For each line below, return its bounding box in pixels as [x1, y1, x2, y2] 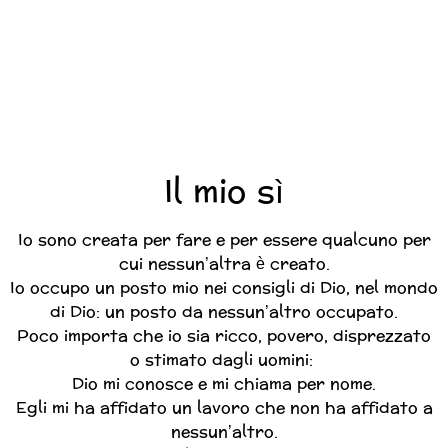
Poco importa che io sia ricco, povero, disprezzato [17, 320, 431, 350]
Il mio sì [164, 163, 284, 222]
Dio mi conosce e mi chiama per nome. [72, 368, 376, 398]
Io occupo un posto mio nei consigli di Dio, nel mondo [10, 272, 438, 302]
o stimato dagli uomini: [130, 344, 318, 374]
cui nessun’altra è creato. [118, 248, 330, 278]
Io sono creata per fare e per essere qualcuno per [17, 224, 431, 254]
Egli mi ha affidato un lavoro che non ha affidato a [15, 392, 433, 422]
